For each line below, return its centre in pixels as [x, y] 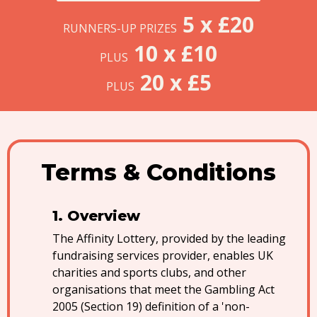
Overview [104, 216]
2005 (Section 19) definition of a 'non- [151, 306]
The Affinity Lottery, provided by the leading [169, 238]
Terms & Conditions [158, 172]
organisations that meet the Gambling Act [163, 289]
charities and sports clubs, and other [149, 272]
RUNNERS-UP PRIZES [120, 28]
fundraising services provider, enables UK [163, 255]
